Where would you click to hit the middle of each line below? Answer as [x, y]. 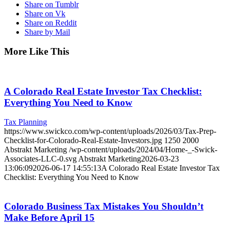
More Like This [37, 52]
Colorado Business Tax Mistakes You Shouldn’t [104, 207]
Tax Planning [26, 122]
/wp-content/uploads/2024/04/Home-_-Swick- [143, 150]
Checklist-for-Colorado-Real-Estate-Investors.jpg [83, 141]
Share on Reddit [51, 22]
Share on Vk [45, 13]
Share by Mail [47, 32]
